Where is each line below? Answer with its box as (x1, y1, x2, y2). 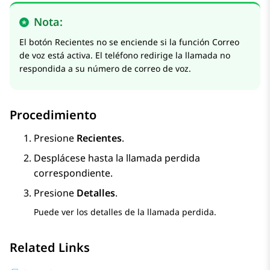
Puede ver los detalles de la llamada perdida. (34, 206, 216, 218)
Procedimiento (10, 107, 96, 124)
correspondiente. (34, 166, 113, 180)
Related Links (10, 239, 90, 256)
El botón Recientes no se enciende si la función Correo (19, 36, 239, 48)
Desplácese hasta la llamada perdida (34, 151, 200, 165)
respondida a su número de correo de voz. (19, 63, 191, 75)
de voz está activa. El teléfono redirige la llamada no (19, 49, 230, 61)
